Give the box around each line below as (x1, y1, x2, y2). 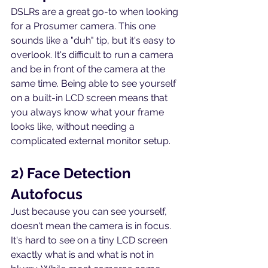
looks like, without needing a (11, 121, 137, 133)
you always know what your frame (11, 106, 166, 118)
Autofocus (11, 185, 83, 203)
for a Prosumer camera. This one (11, 20, 158, 32)
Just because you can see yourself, (11, 206, 169, 218)
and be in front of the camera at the (11, 63, 167, 75)
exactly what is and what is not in (11, 249, 156, 261)
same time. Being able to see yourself (11, 78, 178, 90)
